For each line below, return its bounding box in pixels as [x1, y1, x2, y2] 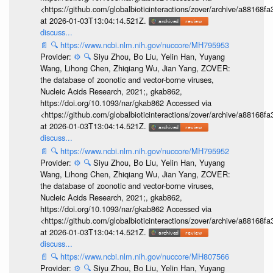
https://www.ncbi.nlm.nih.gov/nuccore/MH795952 [60, 144, 229, 157]
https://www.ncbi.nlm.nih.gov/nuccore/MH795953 [60, 39, 229, 51]
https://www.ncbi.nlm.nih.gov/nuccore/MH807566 [60, 250, 229, 263]
